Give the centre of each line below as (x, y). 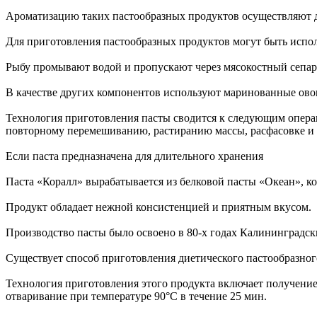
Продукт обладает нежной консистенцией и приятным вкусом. (158, 207)
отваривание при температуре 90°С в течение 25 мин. (136, 296)
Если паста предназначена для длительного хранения (134, 156)
